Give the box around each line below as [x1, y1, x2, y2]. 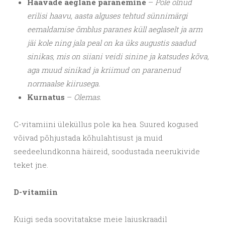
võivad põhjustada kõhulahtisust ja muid [14, 133, 163, 143]
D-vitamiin [14, 187, 58, 197]
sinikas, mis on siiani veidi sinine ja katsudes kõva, [27, 51, 209, 62]
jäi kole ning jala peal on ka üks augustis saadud [27, 38, 196, 48]
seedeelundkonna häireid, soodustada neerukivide [14, 146, 200, 157]
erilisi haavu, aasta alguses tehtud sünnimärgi [27, 11, 188, 21]
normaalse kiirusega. [27, 78, 102, 89]
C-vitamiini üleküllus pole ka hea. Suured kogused [14, 119, 198, 130]
